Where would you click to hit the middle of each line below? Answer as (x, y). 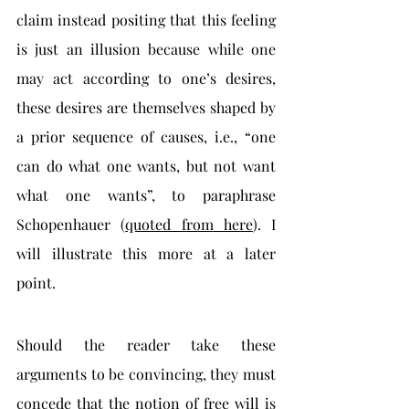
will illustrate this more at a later (146, 253)
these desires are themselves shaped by (146, 107)
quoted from (169, 224)
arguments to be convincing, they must (146, 374)
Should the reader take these (146, 345)
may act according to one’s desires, (146, 78)
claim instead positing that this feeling (146, 20)
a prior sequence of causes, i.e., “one (146, 136)
